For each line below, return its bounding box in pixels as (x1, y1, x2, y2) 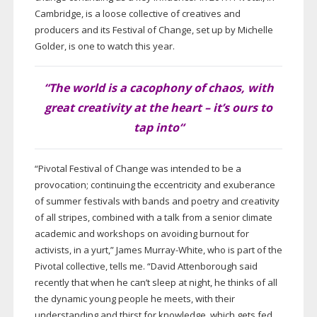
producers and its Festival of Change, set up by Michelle (34, 23, 273, 37)
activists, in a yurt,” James (34, 243, 144, 257)
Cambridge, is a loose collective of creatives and (34, 7, 241, 21)
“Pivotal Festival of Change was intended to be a (34, 162, 241, 175)
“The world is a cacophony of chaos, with (43, 80, 274, 96)
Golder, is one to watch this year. (34, 40, 177, 53)
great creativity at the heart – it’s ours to (45, 100, 272, 116)
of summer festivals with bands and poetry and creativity (34, 195, 279, 208)
